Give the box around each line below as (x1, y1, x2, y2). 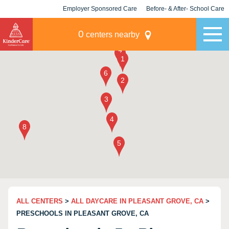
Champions (169, 23, 202, 30)
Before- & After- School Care (146, 5, 224, 12)
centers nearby (83, 30, 140, 39)
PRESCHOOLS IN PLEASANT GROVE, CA (16, 210, 149, 217)
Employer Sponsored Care (63, 5, 137, 12)
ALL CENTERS (16, 197, 63, 205)
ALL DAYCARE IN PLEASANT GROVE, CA (71, 197, 203, 205)
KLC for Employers (72, 23, 128, 30)
